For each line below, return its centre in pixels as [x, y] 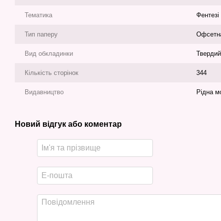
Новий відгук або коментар [68, 124]
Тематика [38, 15]
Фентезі [208, 15]
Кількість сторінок [52, 73]
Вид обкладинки [49, 54]
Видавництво [44, 92]
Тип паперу [41, 34]
